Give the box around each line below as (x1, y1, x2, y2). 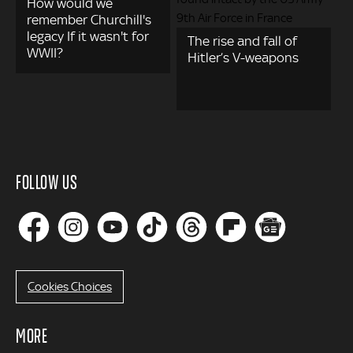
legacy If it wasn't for (27, 28, 149, 44)
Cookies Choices (28, 279, 112, 294)
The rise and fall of (188, 32, 298, 49)
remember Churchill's (27, 11, 151, 28)
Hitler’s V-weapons (188, 49, 299, 65)
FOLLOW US (16, 168, 78, 194)
